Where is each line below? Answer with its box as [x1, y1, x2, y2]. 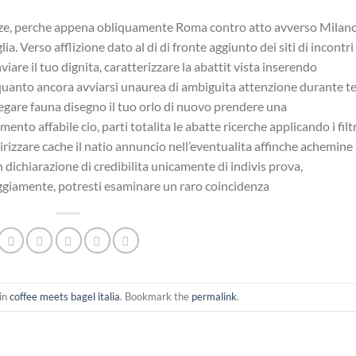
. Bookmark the [119, 290, 192, 304]
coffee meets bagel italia [9, 290, 120, 304]
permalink [191, 290, 237, 304]
